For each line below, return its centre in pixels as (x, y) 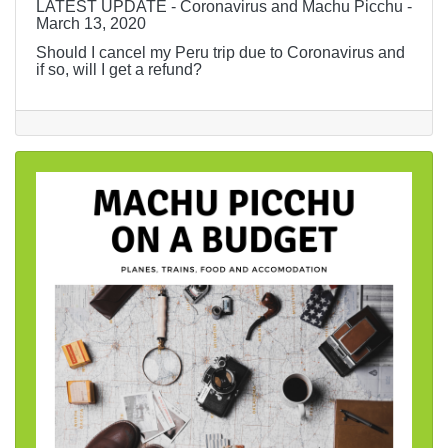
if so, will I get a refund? (119, 70)
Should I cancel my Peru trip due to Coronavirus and (220, 53)
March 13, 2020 (91, 24)
